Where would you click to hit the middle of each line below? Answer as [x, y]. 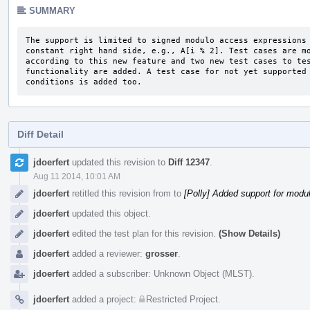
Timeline [27, 163]
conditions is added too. [84, 82]
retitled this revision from [121, 193]
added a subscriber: [111, 273]
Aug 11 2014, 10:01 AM [77, 176]
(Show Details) [249, 233]
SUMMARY [52, 10]
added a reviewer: [107, 253]
